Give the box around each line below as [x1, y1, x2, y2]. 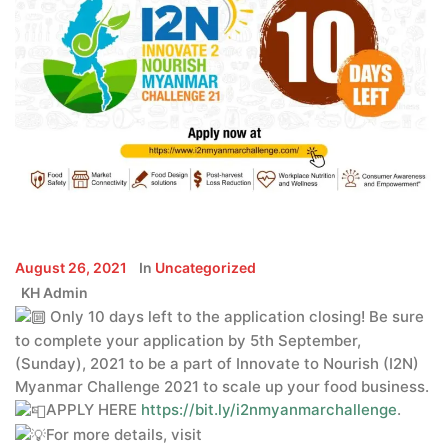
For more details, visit [46, 424, 202, 444]
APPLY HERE [46, 400, 141, 420]
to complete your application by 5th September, [15, 331, 361, 351]
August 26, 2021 [15, 258, 127, 276]
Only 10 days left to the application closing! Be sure [46, 306, 424, 326]
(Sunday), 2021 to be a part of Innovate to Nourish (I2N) [15, 354, 419, 374]
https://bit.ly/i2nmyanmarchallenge [141, 400, 397, 420]
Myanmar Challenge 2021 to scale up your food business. [15, 377, 429, 397]
